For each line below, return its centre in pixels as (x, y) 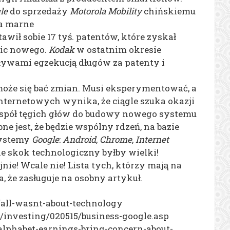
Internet (152, 139)
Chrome (116, 139)
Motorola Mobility (106, 11)
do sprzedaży (39, 11)
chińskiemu (169, 11)
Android (79, 139)
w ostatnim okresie (118, 49)
